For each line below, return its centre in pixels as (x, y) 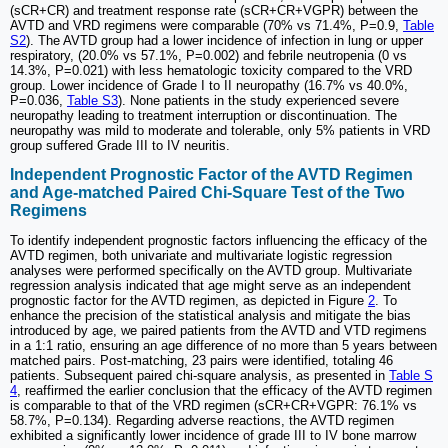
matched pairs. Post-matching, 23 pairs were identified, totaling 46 (201, 361)
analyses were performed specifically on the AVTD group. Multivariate (211, 271)
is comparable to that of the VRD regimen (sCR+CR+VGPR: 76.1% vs (213, 406)
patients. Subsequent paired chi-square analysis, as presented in (199, 376)
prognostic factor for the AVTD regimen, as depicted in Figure (189, 301)
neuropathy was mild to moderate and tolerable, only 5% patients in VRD (220, 130)
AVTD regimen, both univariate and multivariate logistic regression (201, 256)
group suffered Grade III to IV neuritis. (120, 145)
